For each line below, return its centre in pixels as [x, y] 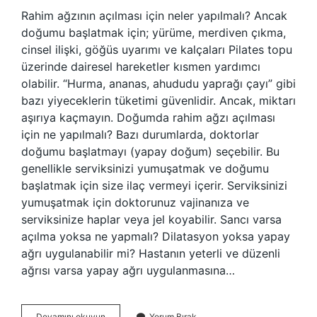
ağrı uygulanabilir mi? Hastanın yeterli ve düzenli [151, 253]
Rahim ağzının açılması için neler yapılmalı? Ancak [154, 16]
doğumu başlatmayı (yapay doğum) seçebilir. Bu [150, 151]
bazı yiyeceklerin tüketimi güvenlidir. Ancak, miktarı [158, 100]
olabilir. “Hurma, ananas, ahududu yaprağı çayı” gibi [158, 83]
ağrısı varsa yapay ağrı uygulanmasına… [128, 270]
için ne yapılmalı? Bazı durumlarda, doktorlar [140, 134]
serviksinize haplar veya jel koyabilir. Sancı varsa [151, 219]
